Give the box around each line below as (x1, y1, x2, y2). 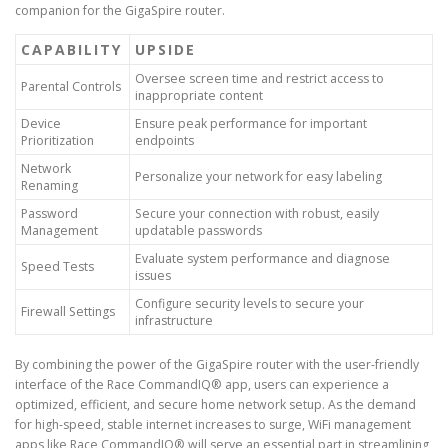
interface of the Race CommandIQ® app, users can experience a (15, 376, 389, 394)
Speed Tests (21, 258, 94, 276)
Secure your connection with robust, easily (135, 205, 379, 223)
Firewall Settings (21, 303, 115, 321)
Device (21, 115, 61, 133)
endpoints (135, 132, 194, 150)
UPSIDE (135, 40, 196, 60)
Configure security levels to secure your (135, 295, 364, 313)
